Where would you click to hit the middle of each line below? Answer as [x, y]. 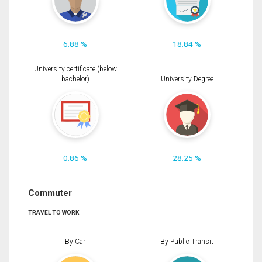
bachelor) [75, 79]
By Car [75, 241]
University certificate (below [75, 69]
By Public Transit [187, 241]
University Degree [187, 79]
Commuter [50, 193]
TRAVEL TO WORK [54, 213]
